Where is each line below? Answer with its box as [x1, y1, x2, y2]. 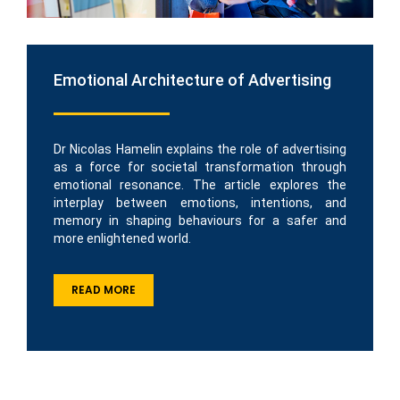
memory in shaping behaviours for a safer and [54, 213, 346, 229]
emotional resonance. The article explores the [54, 178, 346, 193]
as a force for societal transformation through [54, 160, 346, 175]
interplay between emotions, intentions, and [54, 196, 346, 211]
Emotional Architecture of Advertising [54, 71, 331, 90]
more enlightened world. [54, 231, 191, 246]
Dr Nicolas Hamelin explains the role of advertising [54, 142, 346, 157]
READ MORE [71, 282, 136, 298]
